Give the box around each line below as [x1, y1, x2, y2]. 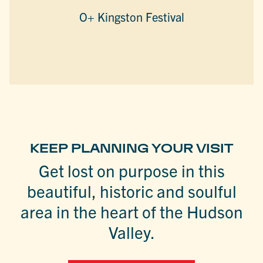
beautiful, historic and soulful [26, 180, 237, 201]
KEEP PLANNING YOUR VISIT [30, 141, 233, 155]
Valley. [108, 221, 155, 242]
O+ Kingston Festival [79, 9, 184, 24]
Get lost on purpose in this [38, 159, 225, 181]
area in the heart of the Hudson [20, 200, 243, 222]
